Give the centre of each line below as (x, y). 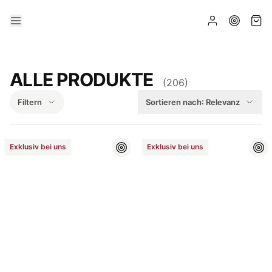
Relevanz (223, 102)
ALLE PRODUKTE (82, 80)
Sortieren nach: (175, 102)
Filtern (30, 102)
